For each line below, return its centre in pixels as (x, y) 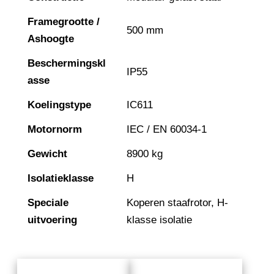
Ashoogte (51, 39)
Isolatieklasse (61, 179)
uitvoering (52, 220)
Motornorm (55, 130)
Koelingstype (59, 105)
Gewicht (47, 154)
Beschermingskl (67, 64)
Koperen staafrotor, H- (177, 203)
